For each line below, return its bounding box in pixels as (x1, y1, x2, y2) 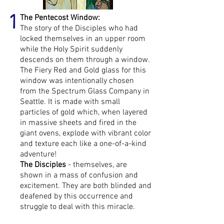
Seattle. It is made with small (20, 97, 120, 107)
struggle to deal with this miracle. (20, 202, 135, 212)
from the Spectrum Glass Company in (20, 86, 149, 96)
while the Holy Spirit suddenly (20, 44, 122, 54)
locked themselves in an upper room (20, 34, 145, 44)
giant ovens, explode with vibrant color (20, 128, 151, 138)
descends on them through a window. (20, 55, 150, 65)
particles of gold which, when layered (20, 107, 147, 117)
